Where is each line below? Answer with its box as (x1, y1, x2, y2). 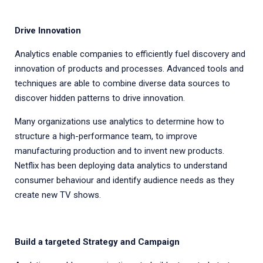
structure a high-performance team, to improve (15, 131, 197, 141)
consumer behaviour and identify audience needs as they (15, 175, 234, 186)
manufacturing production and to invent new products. (15, 146, 224, 156)
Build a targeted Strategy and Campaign (15, 237, 180, 247)
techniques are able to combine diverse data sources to (15, 78, 230, 89)
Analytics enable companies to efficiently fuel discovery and (15, 49, 245, 59)
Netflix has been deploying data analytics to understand (15, 160, 227, 171)
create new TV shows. (15, 190, 101, 200)
